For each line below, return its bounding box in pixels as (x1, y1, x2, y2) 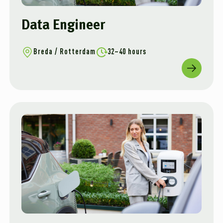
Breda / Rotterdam (33, 48, 96, 56)
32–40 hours (108, 48, 146, 56)
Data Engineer (21, 19, 105, 33)
